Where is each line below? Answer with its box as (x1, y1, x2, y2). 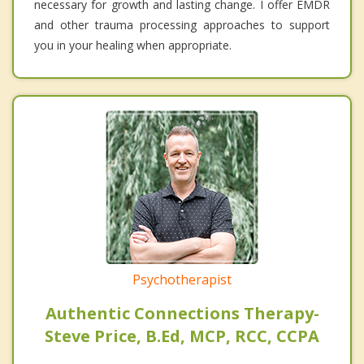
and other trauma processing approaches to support (34, 16, 330, 32)
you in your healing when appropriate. (34, 37, 232, 53)
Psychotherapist (132, 270, 232, 288)
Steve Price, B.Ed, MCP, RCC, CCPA (45, 324, 319, 347)
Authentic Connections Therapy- (45, 301, 319, 324)
